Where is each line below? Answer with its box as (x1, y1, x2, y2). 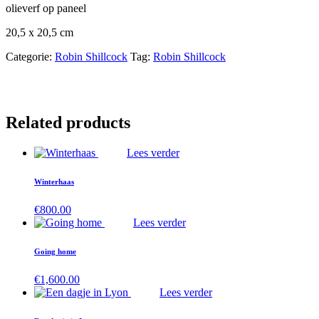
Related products (6, 113, 130, 132)
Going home (34, 246, 76, 256)
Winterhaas (34, 177, 74, 186)
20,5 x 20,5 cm (6, 26, 73, 38)
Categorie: (6, 50, 55, 63)
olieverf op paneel (6, 1, 86, 14)
